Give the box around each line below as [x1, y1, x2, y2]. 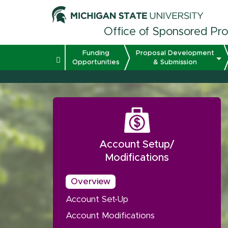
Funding [82, 49, 109, 56]
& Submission [153, 59, 197, 66]
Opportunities [72, 59, 120, 66]
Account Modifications [65, 211, 155, 220]
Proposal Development [136, 49, 214, 56]
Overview [70, 177, 110, 186]
